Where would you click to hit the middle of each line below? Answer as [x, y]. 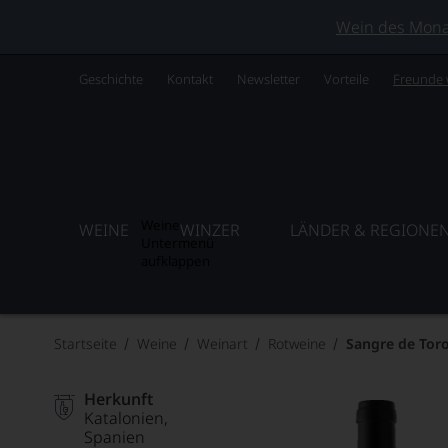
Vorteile [346, 79]
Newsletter [268, 79]
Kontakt [190, 79]
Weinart [222, 343]
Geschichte [111, 79]
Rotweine [297, 343]
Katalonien [124, 418]
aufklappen [176, 261]
